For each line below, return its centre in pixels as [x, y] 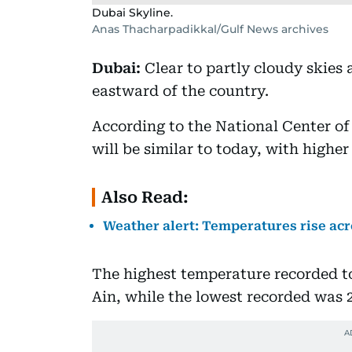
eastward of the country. [180, 90]
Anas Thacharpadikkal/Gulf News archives [210, 29]
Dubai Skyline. [132, 12]
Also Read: [145, 197]
